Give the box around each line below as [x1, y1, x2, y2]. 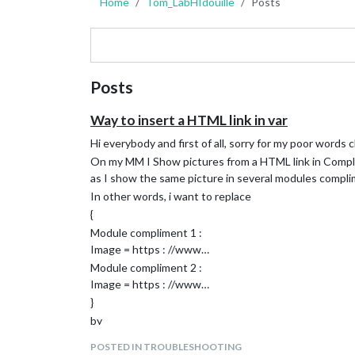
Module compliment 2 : [90, 261, 202, 274]
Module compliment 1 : [90, 226, 202, 239]
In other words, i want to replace [90, 189, 251, 203]
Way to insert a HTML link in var [90, 112, 288, 128]
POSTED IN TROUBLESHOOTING [90, 341, 242, 353]
